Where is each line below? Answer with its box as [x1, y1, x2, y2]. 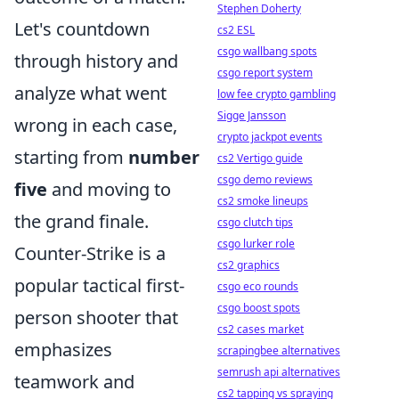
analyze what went [14, 80, 167, 105]
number [128, 144, 199, 169]
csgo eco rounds [217, 279, 298, 294]
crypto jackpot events [217, 129, 322, 144]
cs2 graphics [217, 257, 280, 273]
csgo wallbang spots [217, 44, 317, 59]
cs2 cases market [217, 322, 304, 337]
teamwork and [14, 369, 134, 394]
